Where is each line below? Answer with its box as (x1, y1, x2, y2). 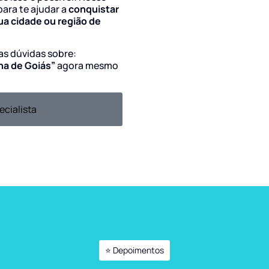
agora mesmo (57, 59, 118, 73)
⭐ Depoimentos (105, 244, 164, 256)
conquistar (68, 2, 119, 16)
